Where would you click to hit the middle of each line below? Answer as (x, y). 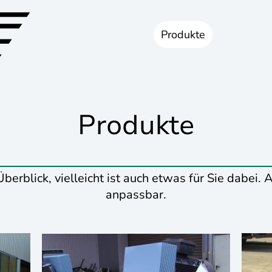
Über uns (247, 34)
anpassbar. (136, 194)
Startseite (117, 34)
